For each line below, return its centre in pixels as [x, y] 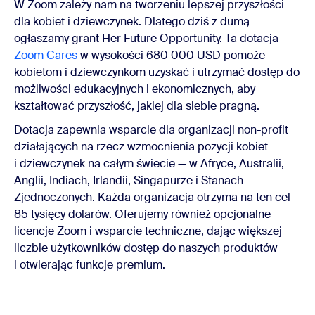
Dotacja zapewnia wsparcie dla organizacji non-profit [151, 130]
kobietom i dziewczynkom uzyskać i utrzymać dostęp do [157, 72]
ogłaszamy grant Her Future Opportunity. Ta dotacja [146, 39]
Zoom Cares [46, 56]
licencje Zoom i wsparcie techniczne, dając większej [148, 231]
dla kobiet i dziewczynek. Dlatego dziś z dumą [132, 22]
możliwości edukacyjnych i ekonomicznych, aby [135, 89]
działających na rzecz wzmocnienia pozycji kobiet [141, 147]
